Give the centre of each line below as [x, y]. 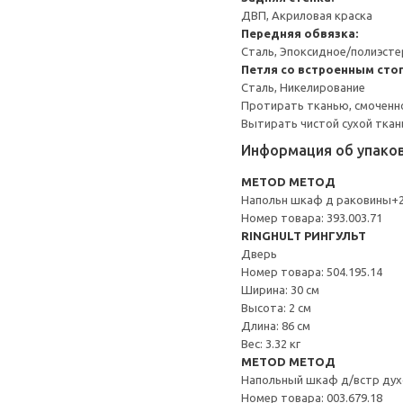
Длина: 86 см [276, 326]
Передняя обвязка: [300, 33]
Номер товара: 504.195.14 [312, 272]
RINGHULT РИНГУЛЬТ [304, 236]
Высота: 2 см [276, 308]
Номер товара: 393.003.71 [312, 218]
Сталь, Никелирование [303, 87]
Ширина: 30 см [280, 290]
